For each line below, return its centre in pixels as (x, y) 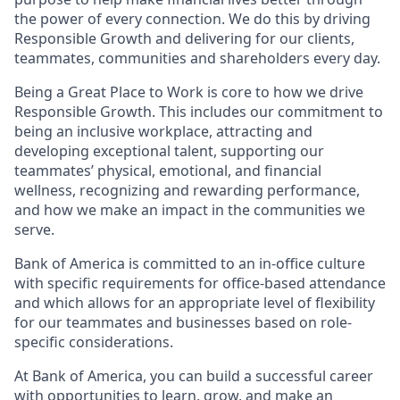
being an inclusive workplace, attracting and (163, 131)
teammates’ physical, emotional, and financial (168, 171)
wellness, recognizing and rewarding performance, (187, 190)
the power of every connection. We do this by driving (192, 19)
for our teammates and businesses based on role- (183, 322)
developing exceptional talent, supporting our (169, 151)
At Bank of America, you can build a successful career (194, 376)
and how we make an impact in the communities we (190, 210)
